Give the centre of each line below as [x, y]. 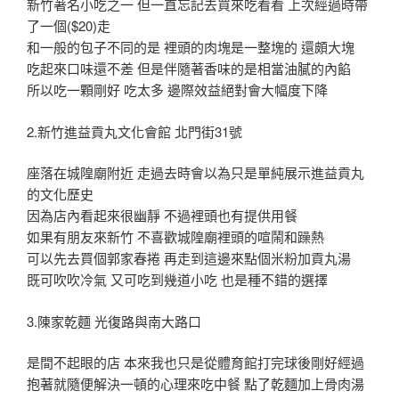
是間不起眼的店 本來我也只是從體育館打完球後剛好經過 [195, 362]
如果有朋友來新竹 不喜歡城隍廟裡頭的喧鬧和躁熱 [175, 237]
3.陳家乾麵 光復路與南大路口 [114, 321]
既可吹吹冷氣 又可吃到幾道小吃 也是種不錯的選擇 [177, 280]
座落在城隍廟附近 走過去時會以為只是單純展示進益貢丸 [195, 173]
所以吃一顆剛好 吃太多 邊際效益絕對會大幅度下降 [177, 90]
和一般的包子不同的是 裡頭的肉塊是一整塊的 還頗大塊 [191, 47]
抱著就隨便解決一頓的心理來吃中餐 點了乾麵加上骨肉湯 [195, 384]
